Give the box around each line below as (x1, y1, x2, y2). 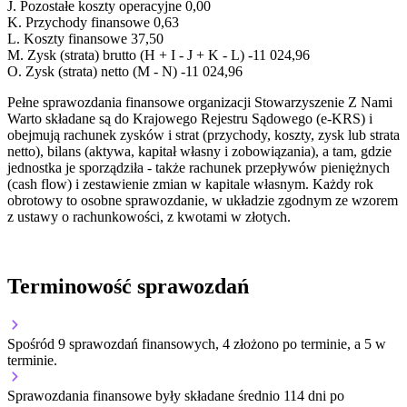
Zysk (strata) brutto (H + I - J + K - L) (27, 47, 244, 64)
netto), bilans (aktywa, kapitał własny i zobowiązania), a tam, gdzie (7, 144, 392, 160)
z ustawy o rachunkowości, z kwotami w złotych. (7, 209, 291, 225)
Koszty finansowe (24, 31, 127, 47)
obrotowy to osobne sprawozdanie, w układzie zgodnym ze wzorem (7, 193, 398, 209)
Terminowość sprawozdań (7, 274, 249, 299)
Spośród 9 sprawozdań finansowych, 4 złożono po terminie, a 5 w (7, 336, 386, 352)
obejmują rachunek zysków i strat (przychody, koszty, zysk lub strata (7, 127, 400, 144)
